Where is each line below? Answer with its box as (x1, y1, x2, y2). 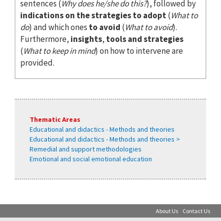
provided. (20, 57, 54, 68)
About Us (156, 207, 178, 215)
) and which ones (29, 21, 89, 33)
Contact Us (183, 207, 210, 215)
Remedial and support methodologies (30, 144, 142, 153)
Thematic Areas (30, 114, 80, 124)
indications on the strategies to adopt (20, 9, 166, 21)
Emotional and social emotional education (30, 154, 152, 163)
